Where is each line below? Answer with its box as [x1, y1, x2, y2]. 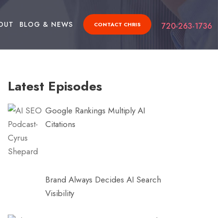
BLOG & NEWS [19, 19, 73, 29]
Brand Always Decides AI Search [45, 174, 162, 185]
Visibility [45, 187, 74, 199]
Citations [45, 118, 76, 130]
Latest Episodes [8, 77, 102, 95]
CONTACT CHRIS [94, 20, 141, 28]
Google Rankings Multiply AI [45, 105, 145, 116]
